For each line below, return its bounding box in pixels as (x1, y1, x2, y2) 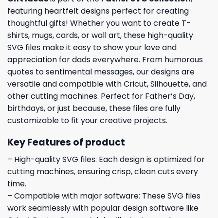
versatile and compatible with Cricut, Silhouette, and (7, 78, 207, 90)
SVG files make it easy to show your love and (7, 42, 177, 54)
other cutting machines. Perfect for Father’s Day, (7, 91, 195, 102)
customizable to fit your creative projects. (7, 115, 167, 127)
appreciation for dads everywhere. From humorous (7, 54, 203, 66)
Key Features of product (7, 136, 125, 149)
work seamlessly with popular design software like (7, 202, 199, 214)
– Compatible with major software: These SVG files (7, 190, 200, 201)
